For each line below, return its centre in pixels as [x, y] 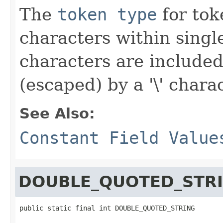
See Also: [57, 113]
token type [107, 14]
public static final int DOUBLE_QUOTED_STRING [107, 208]
